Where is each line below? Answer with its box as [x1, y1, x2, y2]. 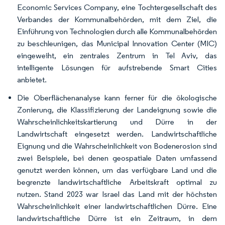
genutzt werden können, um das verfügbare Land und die [17, 165, 217, 175]
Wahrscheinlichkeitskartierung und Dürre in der [17, 117, 217, 127]
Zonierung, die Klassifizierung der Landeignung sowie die [17, 105, 217, 115]
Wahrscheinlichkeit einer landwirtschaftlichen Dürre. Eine [17, 201, 217, 211]
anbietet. [17, 75, 47, 84]
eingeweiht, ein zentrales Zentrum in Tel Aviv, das [17, 51, 217, 60]
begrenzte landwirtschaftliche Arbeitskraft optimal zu [17, 177, 217, 187]
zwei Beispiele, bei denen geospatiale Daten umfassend [17, 153, 217, 163]
